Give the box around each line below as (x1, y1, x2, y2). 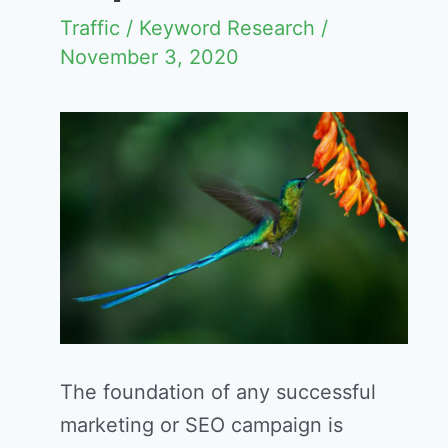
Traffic (60, 16, 120, 40)
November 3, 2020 (60, 45, 239, 69)
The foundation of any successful (60, 379, 376, 404)
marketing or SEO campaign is (60, 412, 343, 437)
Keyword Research (139, 16, 315, 40)
